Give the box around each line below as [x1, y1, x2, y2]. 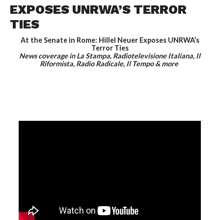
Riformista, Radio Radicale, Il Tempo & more [40, 59, 180, 68]
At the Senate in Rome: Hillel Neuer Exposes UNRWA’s [20, 36, 199, 45]
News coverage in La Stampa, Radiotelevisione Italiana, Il [19, 52, 201, 60]
